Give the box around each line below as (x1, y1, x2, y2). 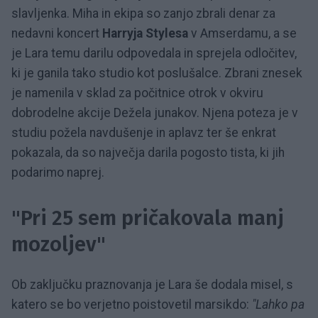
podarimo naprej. (11, 165, 104, 180)
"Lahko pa (249, 297, 305, 312)
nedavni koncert (11, 26, 102, 40)
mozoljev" (11, 231, 106, 257)
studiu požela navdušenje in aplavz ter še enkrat (11, 125, 276, 140)
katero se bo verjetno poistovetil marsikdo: (11, 297, 249, 312)
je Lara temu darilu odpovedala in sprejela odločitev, (11, 45, 297, 60)
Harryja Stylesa (102, 26, 191, 40)
